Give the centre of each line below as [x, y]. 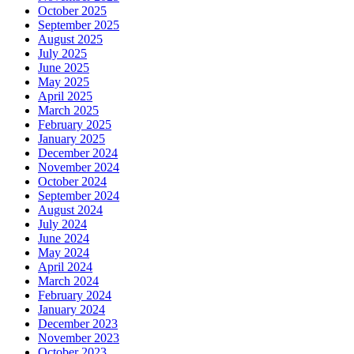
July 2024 [62, 224]
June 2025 [64, 68]
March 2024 [68, 281]
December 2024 [78, 153]
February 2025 [75, 125]
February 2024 [75, 296]
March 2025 [68, 111]
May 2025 [64, 82]
